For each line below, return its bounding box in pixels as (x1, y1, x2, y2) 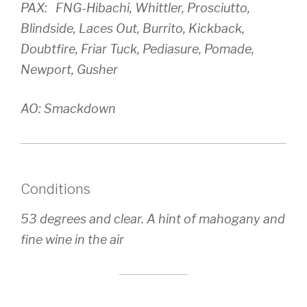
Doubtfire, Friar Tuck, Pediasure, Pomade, (21, 42, 254, 57)
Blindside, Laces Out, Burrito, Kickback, (21, 21, 245, 36)
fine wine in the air (21, 232, 124, 247)
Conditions (21, 181, 90, 198)
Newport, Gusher (21, 62, 118, 77)
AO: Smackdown (21, 101, 116, 116)
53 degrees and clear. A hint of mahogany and (21, 212, 285, 227)
